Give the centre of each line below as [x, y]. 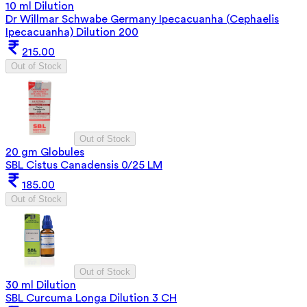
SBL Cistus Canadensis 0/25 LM [84, 165]
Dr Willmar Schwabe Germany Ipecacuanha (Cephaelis [142, 19]
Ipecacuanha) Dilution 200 [72, 32]
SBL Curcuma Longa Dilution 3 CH [91, 298]
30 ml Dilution [41, 285]
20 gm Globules [45, 152]
